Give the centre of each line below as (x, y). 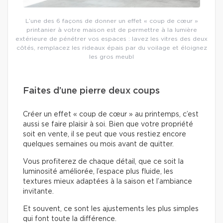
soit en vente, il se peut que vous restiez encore (105, 135)
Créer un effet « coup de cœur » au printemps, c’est (111, 115)
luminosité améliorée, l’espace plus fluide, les (98, 172)
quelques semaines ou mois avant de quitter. (98, 145)
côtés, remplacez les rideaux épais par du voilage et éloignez (111, 48)
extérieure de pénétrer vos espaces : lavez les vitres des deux (111, 39)
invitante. (38, 192)
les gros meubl (111, 57)
